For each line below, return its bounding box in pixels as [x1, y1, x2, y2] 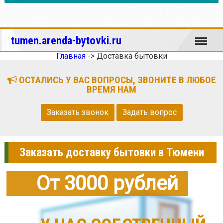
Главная [56, 51, 86, 61]
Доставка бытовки [96, 51, 167, 61]
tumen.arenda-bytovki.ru [11, 34, 122, 47]
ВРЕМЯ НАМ [87, 84, 136, 95]
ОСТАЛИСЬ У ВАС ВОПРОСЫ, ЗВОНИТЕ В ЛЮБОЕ [16, 74, 216, 86]
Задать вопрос [122, 108, 177, 117]
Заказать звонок [46, 108, 109, 117]
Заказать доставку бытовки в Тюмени [19, 145, 204, 159]
